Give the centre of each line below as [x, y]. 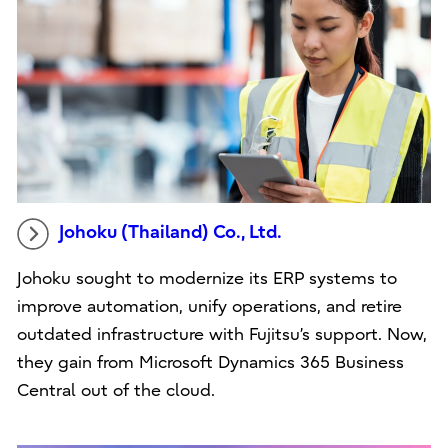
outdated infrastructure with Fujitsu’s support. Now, [221, 334]
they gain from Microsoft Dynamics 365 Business [210, 362]
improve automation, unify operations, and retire [209, 306]
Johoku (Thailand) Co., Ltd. [170, 232]
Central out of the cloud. [115, 390]
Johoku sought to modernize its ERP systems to [206, 278]
